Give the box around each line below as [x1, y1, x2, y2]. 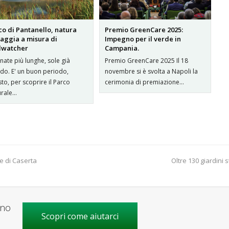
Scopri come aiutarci [41, 211, 119, 222]
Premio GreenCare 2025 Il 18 [104, 56, 188, 65]
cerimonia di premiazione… [104, 78, 184, 87]
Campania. [104, 43, 139, 53]
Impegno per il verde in [104, 34, 181, 44]
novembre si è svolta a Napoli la [104, 67, 198, 76]
